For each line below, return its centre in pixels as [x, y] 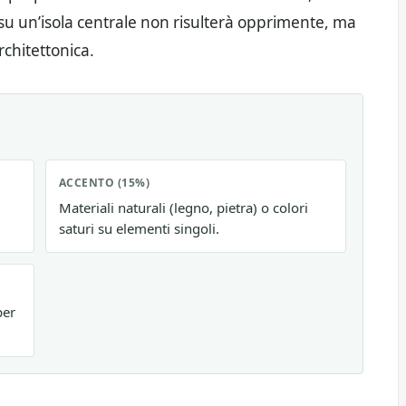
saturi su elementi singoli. [139, 228]
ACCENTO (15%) [105, 182]
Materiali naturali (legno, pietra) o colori [184, 207]
